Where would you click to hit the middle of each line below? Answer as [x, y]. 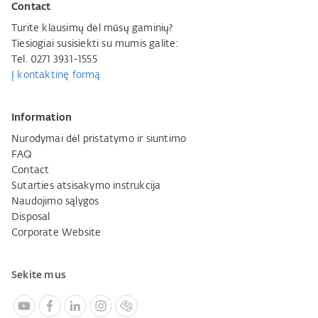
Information [42, 118]
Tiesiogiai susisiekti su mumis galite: [95, 44]
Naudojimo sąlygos [55, 202]
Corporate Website [56, 233]
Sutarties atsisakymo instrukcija [86, 186]
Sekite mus [39, 275]
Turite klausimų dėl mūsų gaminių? [92, 28]
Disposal [31, 217]
